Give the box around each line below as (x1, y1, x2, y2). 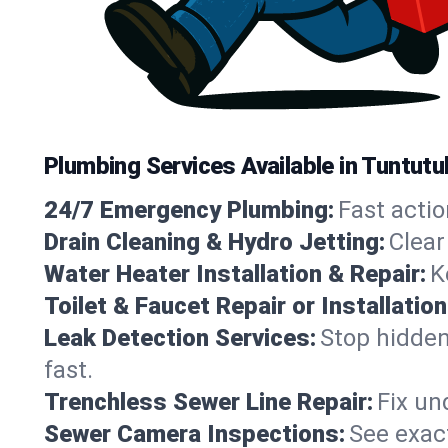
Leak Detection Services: (44, 323, 316, 352)
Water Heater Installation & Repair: (44, 259, 426, 288)
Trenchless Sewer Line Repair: (44, 387, 373, 416)
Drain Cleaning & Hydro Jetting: (44, 227, 385, 256)
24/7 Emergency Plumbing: (44, 195, 334, 224)
